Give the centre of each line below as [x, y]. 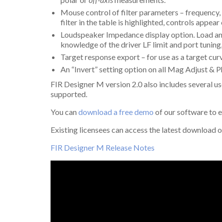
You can [64, 112]
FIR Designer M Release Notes [103, 147]
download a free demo [116, 112]
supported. [69, 94]
